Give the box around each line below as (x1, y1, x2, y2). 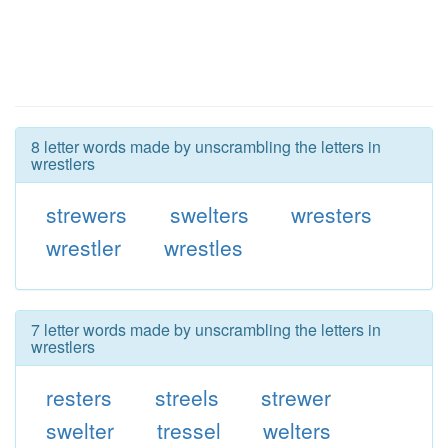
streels (154, 382, 219, 412)
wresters (291, 199, 373, 229)
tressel (156, 415, 221, 445)
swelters (169, 199, 249, 229)
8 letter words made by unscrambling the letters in (31, 135, 381, 158)
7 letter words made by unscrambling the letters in (31, 318, 381, 341)
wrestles (163, 232, 243, 262)
